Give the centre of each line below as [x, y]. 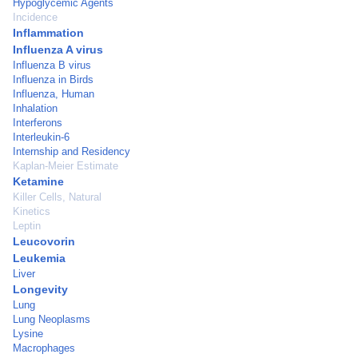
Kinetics [32, 211]
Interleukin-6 [41, 137]
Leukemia [39, 258]
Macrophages [44, 348]
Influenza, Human [54, 94]
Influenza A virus [58, 50]
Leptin [27, 226]
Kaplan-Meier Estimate [66, 166]
